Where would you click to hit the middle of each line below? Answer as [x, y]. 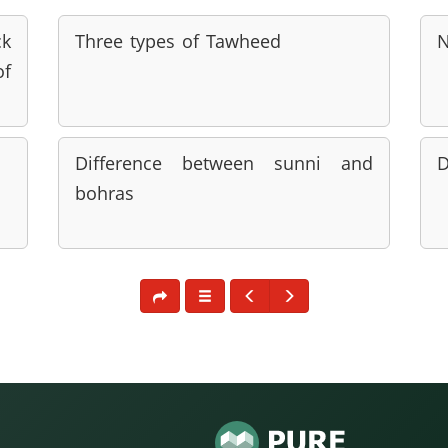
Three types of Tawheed [177, 41]
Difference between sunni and [224, 163]
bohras [104, 193]
